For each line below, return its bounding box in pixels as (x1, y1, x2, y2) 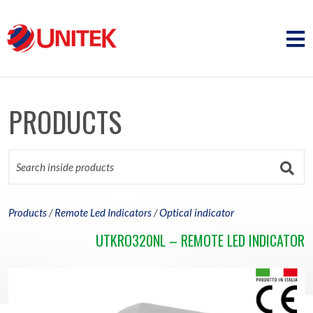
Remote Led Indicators (54, 206, 152, 219)
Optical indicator (159, 206, 234, 219)
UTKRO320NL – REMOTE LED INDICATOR (96, 230, 305, 251)
